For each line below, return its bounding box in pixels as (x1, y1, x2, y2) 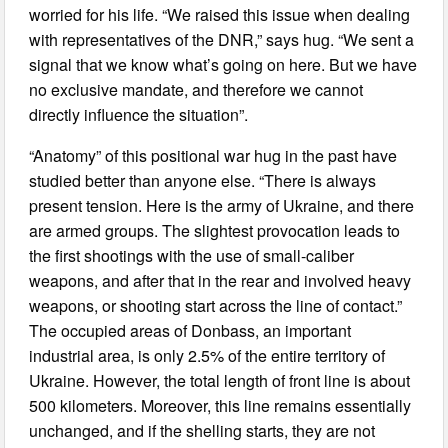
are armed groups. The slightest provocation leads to (29, 219, 401, 243)
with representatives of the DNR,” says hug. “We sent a (29, 28, 415, 52)
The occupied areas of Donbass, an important (29, 319, 352, 343)
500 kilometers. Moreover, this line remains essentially (29, 394, 412, 418)
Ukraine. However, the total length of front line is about (29, 369, 411, 393)
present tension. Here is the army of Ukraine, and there (29, 194, 415, 218)
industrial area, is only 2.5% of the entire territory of (29, 344, 386, 368)
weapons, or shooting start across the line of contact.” (29, 294, 403, 318)
